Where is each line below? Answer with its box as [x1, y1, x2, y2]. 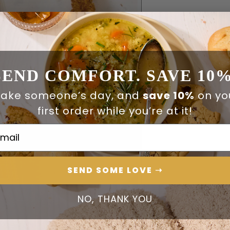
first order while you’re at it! [37, 103, 193, 118]
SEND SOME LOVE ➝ [67, 164, 163, 176]
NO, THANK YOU [78, 192, 152, 205]
